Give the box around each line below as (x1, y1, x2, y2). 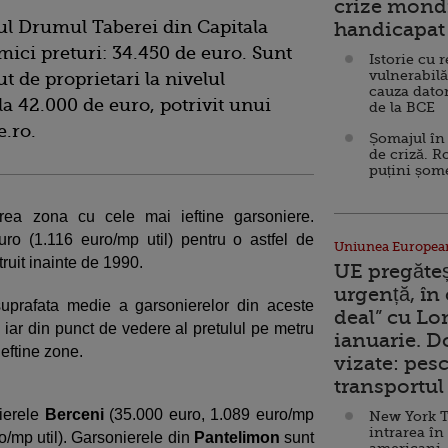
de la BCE (369, 99, 435, 115)
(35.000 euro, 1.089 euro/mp (109, 406, 315, 423)
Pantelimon (193, 429, 280, 446)
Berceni (44, 406, 110, 423)
